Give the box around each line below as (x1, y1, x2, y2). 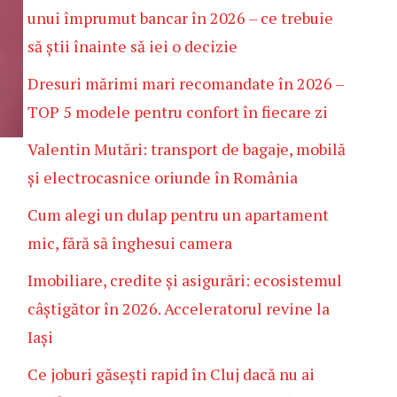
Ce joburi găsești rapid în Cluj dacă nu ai (27, 363, 315, 385)
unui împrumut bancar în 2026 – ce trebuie (27, 7, 333, 28)
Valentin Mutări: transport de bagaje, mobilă (27, 138, 346, 160)
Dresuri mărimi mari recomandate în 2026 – (27, 73, 344, 94)
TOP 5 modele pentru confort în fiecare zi (27, 101, 328, 122)
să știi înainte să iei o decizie (27, 35, 237, 57)
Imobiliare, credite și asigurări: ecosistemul (27, 269, 342, 291)
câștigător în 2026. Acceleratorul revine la (27, 298, 330, 319)
